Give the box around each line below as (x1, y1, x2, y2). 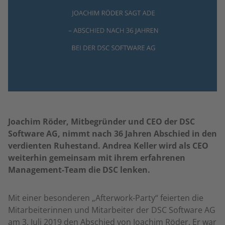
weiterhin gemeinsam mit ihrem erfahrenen (8, 152, 185, 163)
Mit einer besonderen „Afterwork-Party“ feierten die (8, 192, 203, 203)
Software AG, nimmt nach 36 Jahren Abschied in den (8, 128, 217, 139)
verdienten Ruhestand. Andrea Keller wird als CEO (8, 140, 208, 151)
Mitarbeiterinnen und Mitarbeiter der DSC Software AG (8, 204, 215, 215)
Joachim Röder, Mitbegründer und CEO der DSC (8, 116, 195, 127)
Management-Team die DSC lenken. (8, 164, 150, 175)
